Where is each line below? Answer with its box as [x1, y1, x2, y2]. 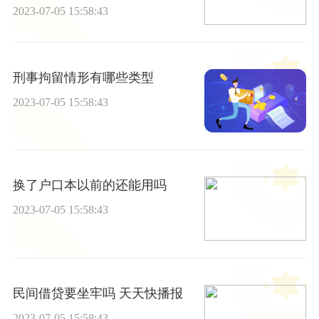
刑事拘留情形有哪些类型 [12, 70, 154, 85]
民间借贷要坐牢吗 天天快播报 [12, 286, 183, 300]
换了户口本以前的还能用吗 [12, 178, 167, 193]
